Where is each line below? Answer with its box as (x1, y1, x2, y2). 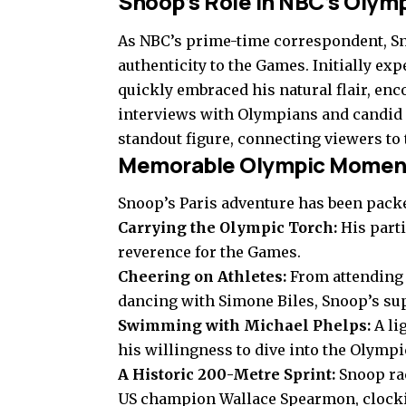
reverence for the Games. (118, 243, 301, 262)
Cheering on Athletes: (118, 267, 286, 286)
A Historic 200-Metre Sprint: (118, 365, 335, 384)
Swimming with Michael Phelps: (118, 316, 371, 335)
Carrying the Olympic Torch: (118, 218, 337, 237)
